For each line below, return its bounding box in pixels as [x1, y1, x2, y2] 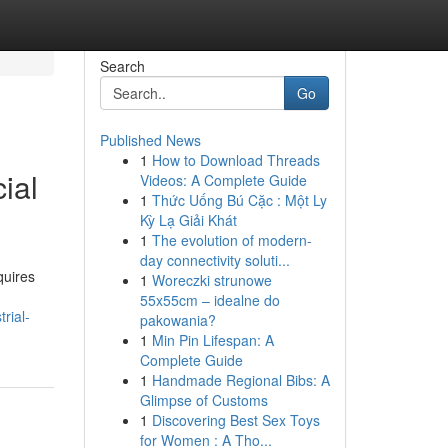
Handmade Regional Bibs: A [151, 370, 330, 390]
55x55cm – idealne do [139, 290, 280, 310]
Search [99, 56, 145, 76]
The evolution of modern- [151, 230, 312, 250]
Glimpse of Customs [139, 390, 268, 410]
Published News [99, 130, 201, 150]
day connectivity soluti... [139, 250, 290, 270]
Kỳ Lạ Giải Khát [139, 210, 237, 230]
